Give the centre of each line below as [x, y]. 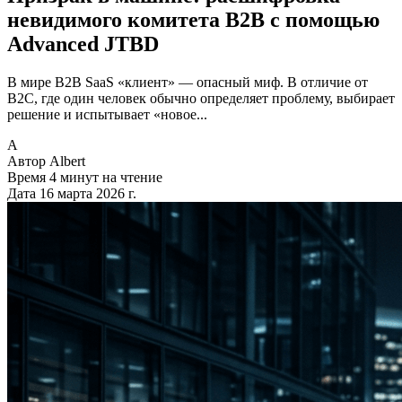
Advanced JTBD [83, 44]
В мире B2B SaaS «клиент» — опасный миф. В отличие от [188, 82]
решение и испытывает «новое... [107, 114]
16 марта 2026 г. [88, 193]
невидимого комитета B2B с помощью [193, 19]
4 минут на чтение [106, 177]
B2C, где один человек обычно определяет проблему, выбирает [201, 98]
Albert [67, 161]
